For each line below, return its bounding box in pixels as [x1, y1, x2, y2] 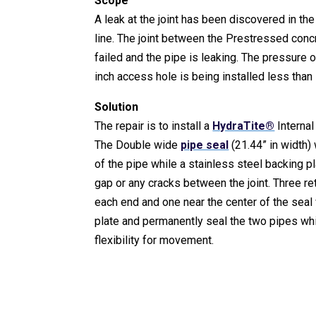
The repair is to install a [95, 119, 213, 133]
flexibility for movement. [95, 233, 214, 247]
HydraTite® [212, 119, 275, 133]
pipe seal [181, 138, 229, 152]
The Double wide [95, 138, 181, 152]
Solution [95, 99, 139, 114]
